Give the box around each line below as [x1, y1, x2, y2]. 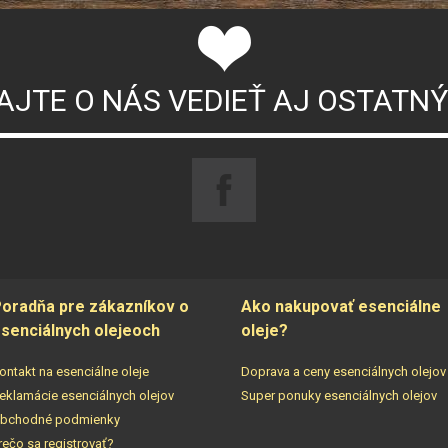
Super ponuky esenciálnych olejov [241, 387, 437, 403]
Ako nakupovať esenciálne [241, 296, 441, 316]
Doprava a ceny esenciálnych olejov [241, 363, 446, 379]
